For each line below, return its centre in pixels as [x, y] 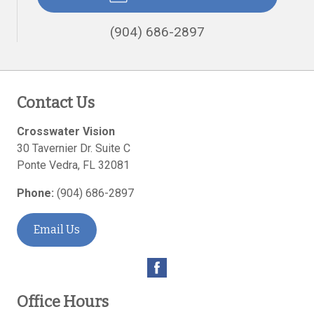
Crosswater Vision [66, 131]
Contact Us [56, 102]
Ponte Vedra [47, 165]
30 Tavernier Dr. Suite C [74, 148]
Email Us [57, 229]
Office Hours [63, 301]
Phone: [35, 193]
